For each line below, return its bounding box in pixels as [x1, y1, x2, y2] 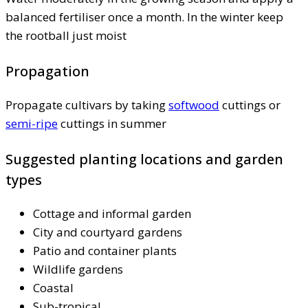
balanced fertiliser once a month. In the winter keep [5, 8, 283, 25]
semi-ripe [5, 115, 58, 131]
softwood [168, 96, 219, 113]
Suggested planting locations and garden [5, 149, 283, 168]
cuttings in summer [58, 115, 166, 131]
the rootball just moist [5, 27, 126, 43]
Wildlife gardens [33, 261, 123, 277]
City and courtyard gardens [33, 223, 182, 240]
